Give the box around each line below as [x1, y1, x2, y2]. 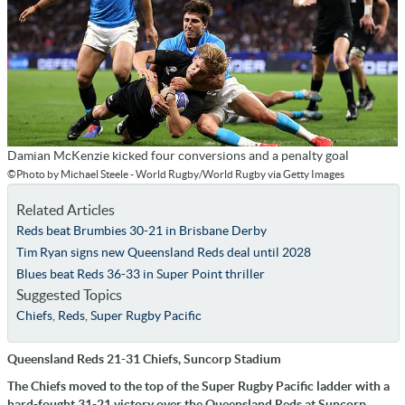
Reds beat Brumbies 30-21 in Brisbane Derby [15, 223, 267, 239]
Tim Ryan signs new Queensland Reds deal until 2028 [15, 245, 311, 260]
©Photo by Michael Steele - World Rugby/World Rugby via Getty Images [7, 168, 344, 181]
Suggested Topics [15, 287, 122, 304]
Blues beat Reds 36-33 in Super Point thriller [15, 267, 265, 282]
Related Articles [15, 202, 115, 219]
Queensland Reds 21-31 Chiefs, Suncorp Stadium [7, 352, 281, 367]
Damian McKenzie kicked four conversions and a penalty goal [7, 148, 349, 164]
